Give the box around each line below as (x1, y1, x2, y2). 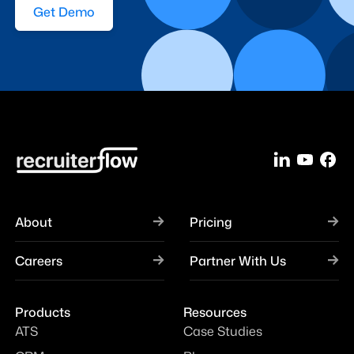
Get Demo (32, 3, 95, 21)
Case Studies (183, 322, 262, 340)
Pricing (190, 213, 232, 231)
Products (14, 303, 70, 321)
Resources (183, 303, 247, 321)
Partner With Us (190, 251, 286, 269)
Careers (14, 251, 62, 269)
